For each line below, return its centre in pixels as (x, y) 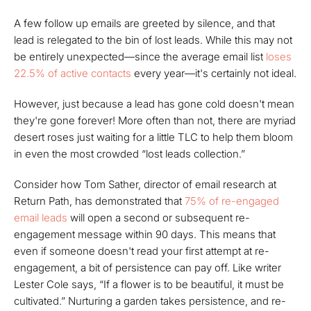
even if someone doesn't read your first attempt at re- (142, 251)
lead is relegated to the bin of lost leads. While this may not (153, 40)
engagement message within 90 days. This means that (145, 234)
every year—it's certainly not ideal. (214, 73)
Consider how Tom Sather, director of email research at (145, 184)
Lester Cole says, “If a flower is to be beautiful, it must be (149, 284)
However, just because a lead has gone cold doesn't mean (154, 104)
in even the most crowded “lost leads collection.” (129, 154)
